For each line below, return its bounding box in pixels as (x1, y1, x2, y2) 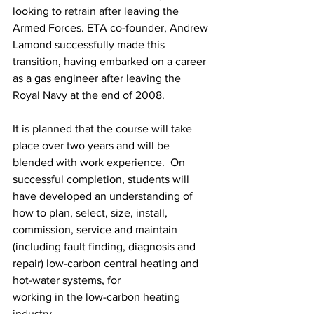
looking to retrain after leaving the (13, 5, 182, 17)
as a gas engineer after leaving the (13, 72, 184, 84)
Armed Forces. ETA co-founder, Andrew (13, 22, 211, 34)
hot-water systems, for (13, 274, 121, 286)
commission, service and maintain (13, 224, 180, 235)
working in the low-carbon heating (13, 291, 183, 303)
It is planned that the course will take (13, 123, 195, 135)
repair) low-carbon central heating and (13, 257, 201, 269)
